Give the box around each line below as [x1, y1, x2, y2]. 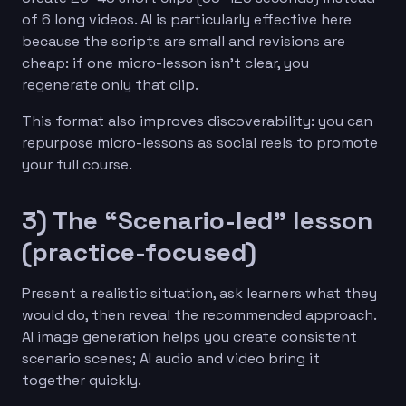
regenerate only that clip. [22, 74, 198, 94]
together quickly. [22, 370, 141, 390]
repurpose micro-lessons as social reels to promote [22, 132, 378, 152]
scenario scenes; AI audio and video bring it [22, 348, 320, 368]
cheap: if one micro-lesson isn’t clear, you [22, 53, 309, 72]
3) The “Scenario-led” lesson [22, 203, 372, 237]
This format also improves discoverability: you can [22, 111, 372, 130]
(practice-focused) [22, 235, 256, 268]
